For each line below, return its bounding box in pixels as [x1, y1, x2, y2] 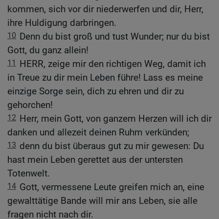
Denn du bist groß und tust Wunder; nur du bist [20, 31, 210, 43]
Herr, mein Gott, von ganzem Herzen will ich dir [20, 113, 212, 125]
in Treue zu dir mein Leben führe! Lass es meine [7, 72, 203, 84]
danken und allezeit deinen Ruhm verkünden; [7, 127, 189, 138]
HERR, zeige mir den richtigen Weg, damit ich [20, 58, 206, 70]
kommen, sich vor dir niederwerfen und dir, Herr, [7, 3, 203, 15]
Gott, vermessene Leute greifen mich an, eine [20, 181, 204, 193]
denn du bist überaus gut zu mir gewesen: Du [20, 140, 204, 152]
